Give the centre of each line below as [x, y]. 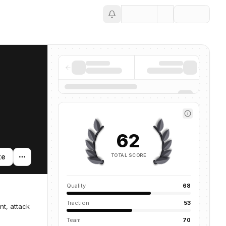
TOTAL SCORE [129, 155]
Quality [76, 186]
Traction [78, 203]
